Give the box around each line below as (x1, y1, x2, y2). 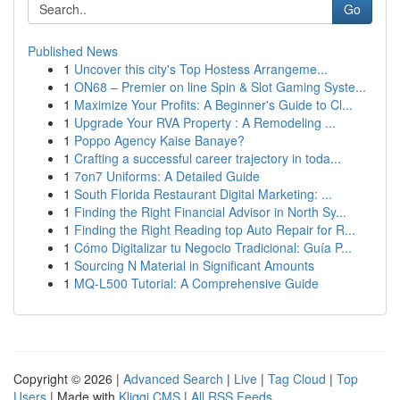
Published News (28, 42, 118, 60)
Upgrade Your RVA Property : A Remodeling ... (74, 113, 336, 131)
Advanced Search (123, 370, 223, 387)
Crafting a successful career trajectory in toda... (74, 149, 341, 167)
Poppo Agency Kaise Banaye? (74, 131, 245, 149)
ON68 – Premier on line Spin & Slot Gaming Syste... (74, 78, 366, 96)
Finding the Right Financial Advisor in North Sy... (74, 203, 346, 221)
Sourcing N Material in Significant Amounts (74, 256, 314, 274)
